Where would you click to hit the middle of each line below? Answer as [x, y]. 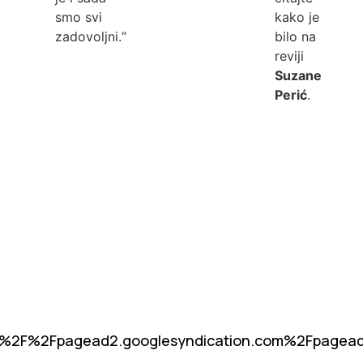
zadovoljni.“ [90, 36]
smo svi [78, 17]
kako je [297, 17]
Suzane [298, 75]
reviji [289, 56]
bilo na [295, 36]
